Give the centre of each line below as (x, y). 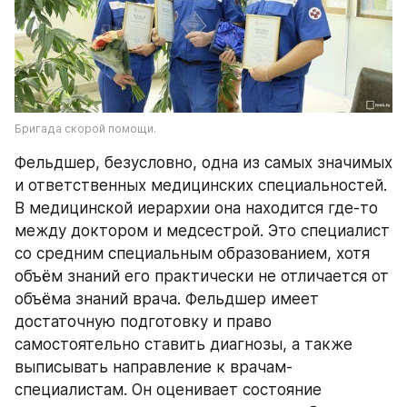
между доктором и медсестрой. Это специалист (202, 231)
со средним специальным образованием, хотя (192, 253)
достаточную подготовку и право (143, 322)
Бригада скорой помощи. (85, 129)
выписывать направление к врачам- (154, 367)
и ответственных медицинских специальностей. (201, 185)
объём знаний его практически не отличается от (202, 276)
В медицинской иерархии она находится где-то (196, 208)
